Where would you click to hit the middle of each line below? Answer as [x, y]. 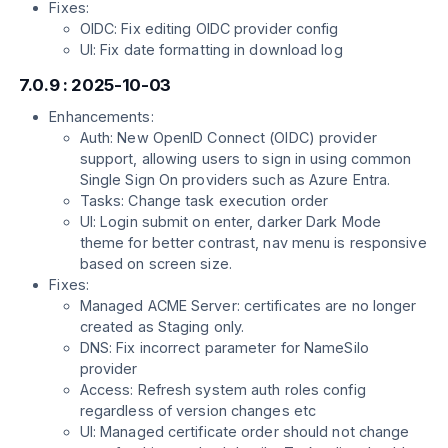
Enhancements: [101, 116]
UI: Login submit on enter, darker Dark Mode [230, 221]
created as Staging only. [162, 326]
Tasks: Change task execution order [204, 200]
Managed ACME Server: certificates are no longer [248, 305]
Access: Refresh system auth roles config [222, 389]
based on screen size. [155, 263]
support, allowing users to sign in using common [245, 158]
